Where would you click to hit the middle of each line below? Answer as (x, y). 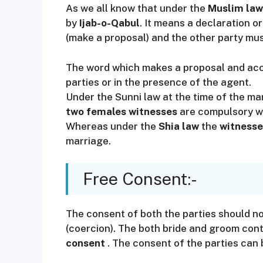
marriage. (88, 141)
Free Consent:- (140, 179)
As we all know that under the (137, 9)
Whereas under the (112, 126)
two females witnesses (122, 111)
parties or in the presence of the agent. (159, 82)
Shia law (179, 126)
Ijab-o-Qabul (109, 23)
